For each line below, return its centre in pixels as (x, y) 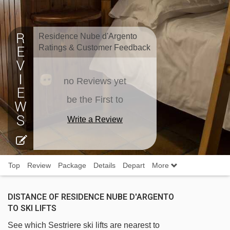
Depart (134, 165)
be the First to (95, 100)
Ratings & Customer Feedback (94, 47)
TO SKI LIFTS (32, 208)
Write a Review (95, 119)
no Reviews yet (95, 81)
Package (72, 165)
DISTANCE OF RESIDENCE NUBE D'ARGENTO (91, 197)
